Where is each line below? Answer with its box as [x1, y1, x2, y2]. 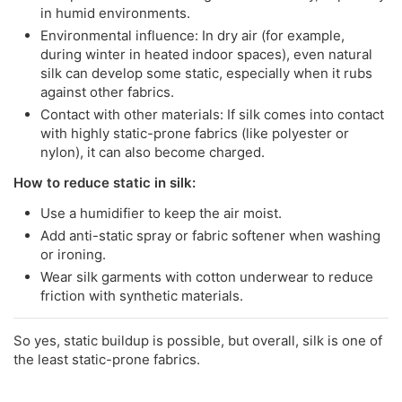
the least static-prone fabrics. [13, 350, 200, 368]
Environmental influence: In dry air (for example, [40, 26, 345, 44]
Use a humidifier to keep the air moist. [40, 204, 282, 222]
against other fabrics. [40, 83, 174, 100]
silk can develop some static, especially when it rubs [40, 64, 372, 82]
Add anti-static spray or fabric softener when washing [40, 226, 380, 244]
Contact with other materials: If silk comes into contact [40, 105, 384, 123]
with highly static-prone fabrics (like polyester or [40, 124, 349, 142]
